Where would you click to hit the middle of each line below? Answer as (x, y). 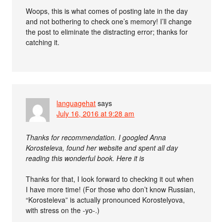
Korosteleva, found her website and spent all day (102, 148)
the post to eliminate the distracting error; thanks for (107, 32)
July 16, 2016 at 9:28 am (96, 113)
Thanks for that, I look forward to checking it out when (110, 179)
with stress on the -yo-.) (63, 210)
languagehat (76, 103)
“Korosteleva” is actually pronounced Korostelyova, (106, 200)
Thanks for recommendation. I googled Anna (96, 137)
